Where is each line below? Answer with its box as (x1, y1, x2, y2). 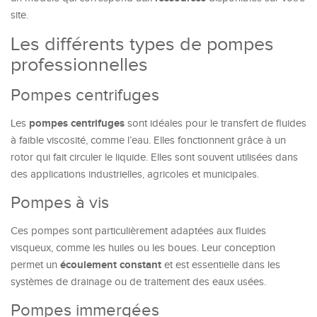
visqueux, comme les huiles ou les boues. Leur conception (11, 242, 275, 254)
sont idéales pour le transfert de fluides (125, 117, 306, 129)
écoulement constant (60, 258, 161, 272)
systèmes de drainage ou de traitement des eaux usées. (11, 276, 266, 288)
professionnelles (11, 54, 148, 76)
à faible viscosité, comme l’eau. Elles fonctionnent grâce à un (11, 134, 286, 146)
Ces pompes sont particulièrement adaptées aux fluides (11, 225, 266, 237)
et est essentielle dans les (161, 259, 280, 271)
